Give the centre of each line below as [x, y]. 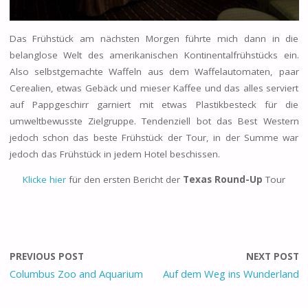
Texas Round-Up [221, 180]
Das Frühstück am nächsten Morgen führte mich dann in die [154, 38]
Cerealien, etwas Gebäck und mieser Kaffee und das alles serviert [154, 88]
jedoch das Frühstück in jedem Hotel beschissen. [114, 154]
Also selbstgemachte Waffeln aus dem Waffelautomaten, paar [154, 71]
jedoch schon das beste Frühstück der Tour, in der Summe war [154, 137]
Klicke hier [44, 180]
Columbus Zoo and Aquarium [76, 274]
